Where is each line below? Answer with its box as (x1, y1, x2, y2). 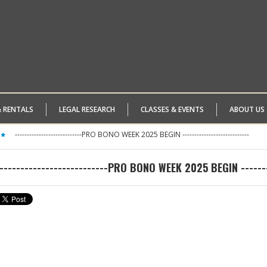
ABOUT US (229, 104, 265, 114)
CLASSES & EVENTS (141, 104, 204, 114)
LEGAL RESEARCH (59, 104, 115, 114)
